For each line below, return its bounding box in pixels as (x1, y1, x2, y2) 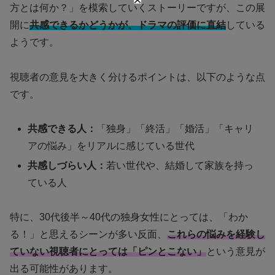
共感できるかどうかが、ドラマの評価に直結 (29, 19, 226, 30)
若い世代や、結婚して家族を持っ (106, 160, 254, 171)
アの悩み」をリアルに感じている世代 (28, 141, 195, 152)
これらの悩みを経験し (167, 229, 265, 240)
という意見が (206, 246, 265, 257)
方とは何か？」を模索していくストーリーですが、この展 (10, 2, 265, 13)
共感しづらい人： (28, 160, 107, 171)
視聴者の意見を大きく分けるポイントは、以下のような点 (10, 71, 265, 82)
